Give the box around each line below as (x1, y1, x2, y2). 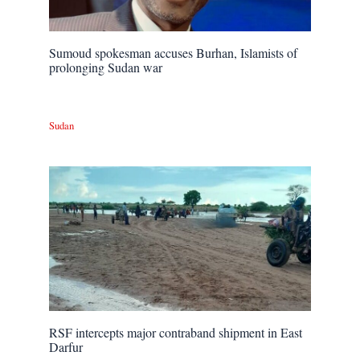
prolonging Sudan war (49, 58, 163, 76)
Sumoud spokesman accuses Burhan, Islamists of (49, 43, 298, 61)
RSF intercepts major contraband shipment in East (49, 323, 303, 341)
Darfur (49, 337, 84, 355)
